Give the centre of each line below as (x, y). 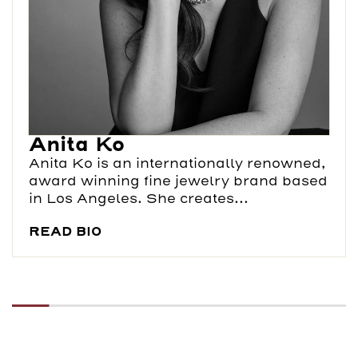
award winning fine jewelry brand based (178, 181)
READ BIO (65, 232)
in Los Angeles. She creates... (139, 198)
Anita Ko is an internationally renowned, (177, 163)
